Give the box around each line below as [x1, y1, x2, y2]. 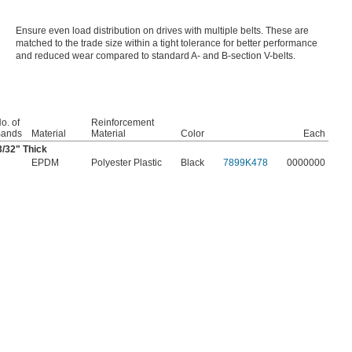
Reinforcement [91, 117, 154, 129]
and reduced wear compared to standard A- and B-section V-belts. [16, 50, 295, 62]
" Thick [16, 144, 47, 156]
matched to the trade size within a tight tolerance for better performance [16, 38, 317, 49]
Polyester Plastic [91, 157, 162, 169]
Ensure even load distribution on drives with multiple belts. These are [16, 25, 309, 37]
